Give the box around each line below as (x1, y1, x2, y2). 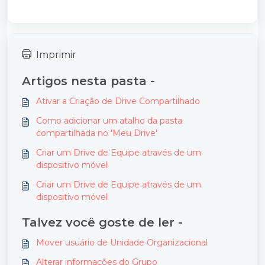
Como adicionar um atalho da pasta (36, 115, 182, 127)
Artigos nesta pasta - (22, 74, 155, 89)
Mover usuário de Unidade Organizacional (36, 237, 208, 248)
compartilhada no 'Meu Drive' (36, 128, 157, 139)
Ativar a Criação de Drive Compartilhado (36, 96, 200, 107)
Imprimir (36, 49, 76, 61)
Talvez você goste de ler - (22, 215, 183, 230)
